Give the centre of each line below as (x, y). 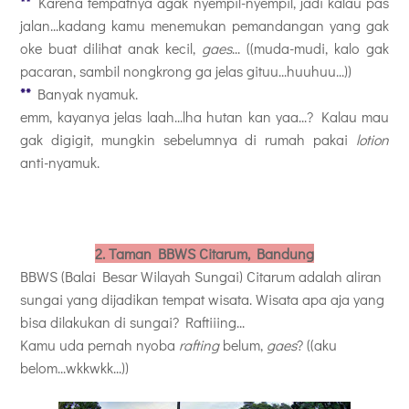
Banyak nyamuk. (84, 93)
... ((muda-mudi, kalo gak (310, 47)
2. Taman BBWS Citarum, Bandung (204, 253)
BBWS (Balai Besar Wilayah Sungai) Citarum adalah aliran (201, 276)
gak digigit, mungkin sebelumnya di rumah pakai (188, 139)
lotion (372, 139)
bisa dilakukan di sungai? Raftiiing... (132, 321)
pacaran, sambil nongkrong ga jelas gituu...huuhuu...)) (186, 70)
